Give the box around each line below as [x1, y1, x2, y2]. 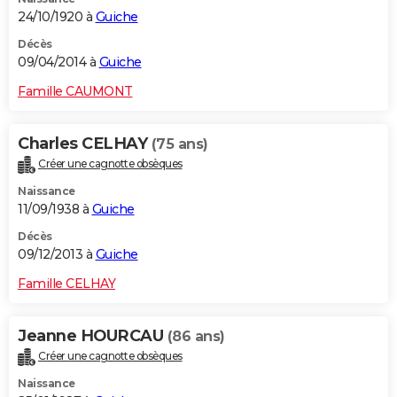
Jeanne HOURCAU [18, 325, 167, 346]
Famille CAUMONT [18, 82, 133, 99]
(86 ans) [167, 327, 225, 345]
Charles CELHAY [18, 133, 152, 153]
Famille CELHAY [18, 275, 115, 292]
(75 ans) [151, 135, 208, 152]
